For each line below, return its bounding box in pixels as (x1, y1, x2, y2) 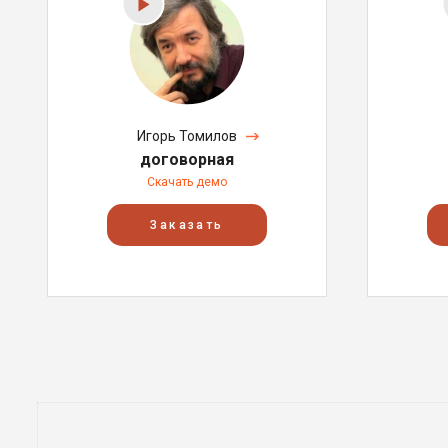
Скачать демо (147, 175, 227, 189)
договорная (140, 150, 234, 169)
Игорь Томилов (137, 128, 237, 144)
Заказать (150, 218, 224, 232)
